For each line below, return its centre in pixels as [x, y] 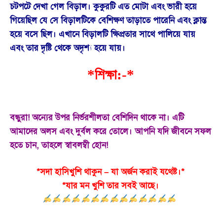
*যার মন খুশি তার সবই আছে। [110, 185]
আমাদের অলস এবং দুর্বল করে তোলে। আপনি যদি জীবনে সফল [110, 132]
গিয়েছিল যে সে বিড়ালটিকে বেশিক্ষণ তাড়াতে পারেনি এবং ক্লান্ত [108, 20]
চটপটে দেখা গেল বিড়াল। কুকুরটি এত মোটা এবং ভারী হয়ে [103, 6]
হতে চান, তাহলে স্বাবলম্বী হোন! [59, 146]
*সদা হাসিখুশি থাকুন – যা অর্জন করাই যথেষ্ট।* [110, 172]
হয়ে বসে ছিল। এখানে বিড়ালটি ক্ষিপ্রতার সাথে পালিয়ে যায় [103, 34]
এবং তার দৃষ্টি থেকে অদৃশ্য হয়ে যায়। [68, 48]
